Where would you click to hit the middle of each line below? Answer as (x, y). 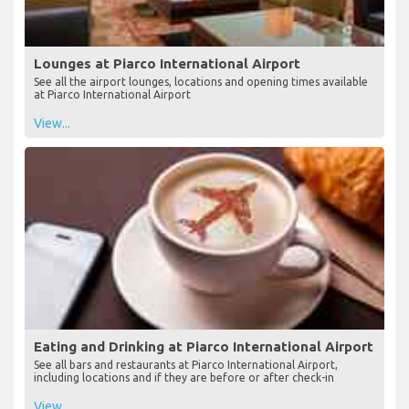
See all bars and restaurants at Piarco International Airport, (186, 365)
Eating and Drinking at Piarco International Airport (204, 347)
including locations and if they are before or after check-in (184, 378)
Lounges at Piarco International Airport (167, 63)
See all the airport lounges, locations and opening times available (201, 81)
